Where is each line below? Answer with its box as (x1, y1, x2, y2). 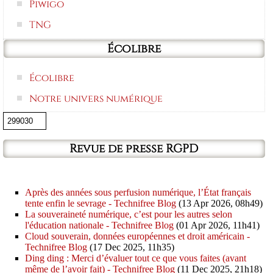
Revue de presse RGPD (69, 141, 199, 157)
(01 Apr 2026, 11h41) (174, 220, 260, 231)
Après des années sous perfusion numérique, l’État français (25, 187, 252, 198)
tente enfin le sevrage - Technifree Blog (25, 198, 177, 209)
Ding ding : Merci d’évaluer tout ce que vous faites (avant (25, 253, 247, 264)
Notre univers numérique (29, 91, 163, 105)
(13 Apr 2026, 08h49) (176, 198, 263, 209)
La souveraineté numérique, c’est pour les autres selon (25, 209, 233, 220)
